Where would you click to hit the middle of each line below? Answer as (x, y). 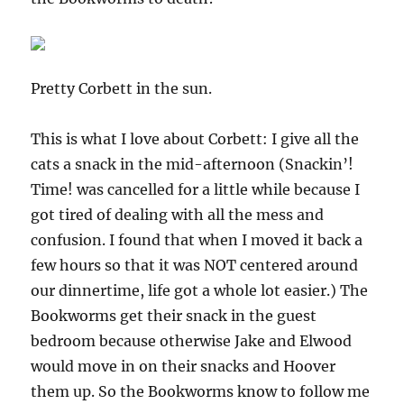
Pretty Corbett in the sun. (122, 88)
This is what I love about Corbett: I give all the (195, 139)
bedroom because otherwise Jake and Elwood (192, 341)
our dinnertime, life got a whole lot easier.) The (200, 290)
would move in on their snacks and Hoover (184, 366)
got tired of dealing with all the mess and (178, 215)
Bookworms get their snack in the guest (174, 316)
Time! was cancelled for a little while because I (196, 189)
